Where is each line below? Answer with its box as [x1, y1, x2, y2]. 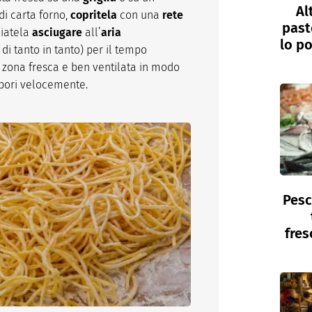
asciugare [32, 26, 82, 40]
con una [117, 8, 162, 22]
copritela [70, 8, 117, 22]
